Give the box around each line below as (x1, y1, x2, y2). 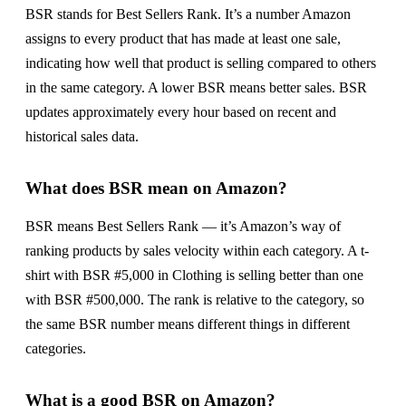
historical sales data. (25, 128, 139, 144)
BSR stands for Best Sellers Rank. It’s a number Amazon (25, 5, 351, 22)
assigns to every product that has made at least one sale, (25, 30, 341, 46)
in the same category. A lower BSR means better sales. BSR (25, 79, 367, 95)
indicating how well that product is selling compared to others (25, 54, 376, 71)
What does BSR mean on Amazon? (25, 178, 287, 198)
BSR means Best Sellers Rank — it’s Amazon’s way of (25, 217, 341, 234)
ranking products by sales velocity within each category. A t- (25, 242, 369, 258)
